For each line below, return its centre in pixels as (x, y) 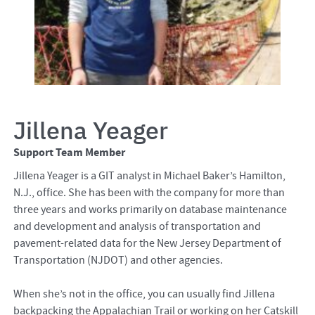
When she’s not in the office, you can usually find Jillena (144, 294)
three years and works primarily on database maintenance (150, 209)
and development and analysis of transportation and (137, 226)
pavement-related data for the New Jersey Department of (147, 243)
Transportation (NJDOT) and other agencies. (118, 260)
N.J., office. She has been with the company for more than (149, 192)
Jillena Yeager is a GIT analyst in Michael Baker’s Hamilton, (149, 175)
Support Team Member (69, 153)
